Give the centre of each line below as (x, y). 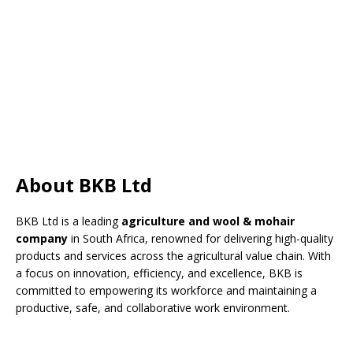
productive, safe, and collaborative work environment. (153, 308)
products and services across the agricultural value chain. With (173, 256)
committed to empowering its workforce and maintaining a (166, 290)
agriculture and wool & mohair (208, 221)
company (42, 238)
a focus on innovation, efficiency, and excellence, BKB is (159, 273)
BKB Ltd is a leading (69, 221)
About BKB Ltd (84, 185)
